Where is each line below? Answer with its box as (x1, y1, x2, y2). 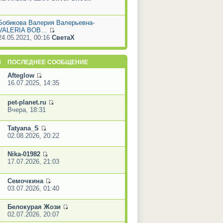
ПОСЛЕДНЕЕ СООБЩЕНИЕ (7, 58, 88, 66)
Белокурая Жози (7, 203, 61, 211)
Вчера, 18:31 (7, 106, 46, 113)
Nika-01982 (7, 150, 40, 158)
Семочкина (7, 177, 43, 185)
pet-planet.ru (7, 98, 46, 106)
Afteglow (7, 71, 34, 79)
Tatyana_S (7, 124, 39, 132)
